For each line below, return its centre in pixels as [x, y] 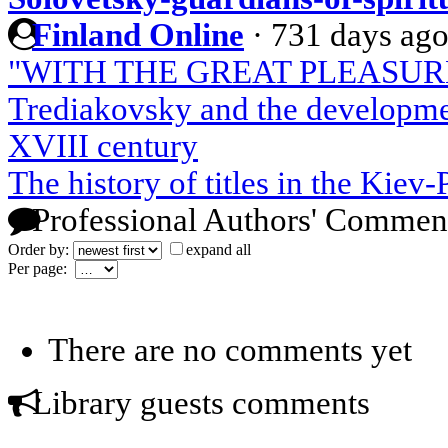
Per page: [41, 269]
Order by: [40, 250]
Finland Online [138, 35]
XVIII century [103, 146]
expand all [218, 250]
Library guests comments [197, 403]
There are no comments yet [230, 350]
